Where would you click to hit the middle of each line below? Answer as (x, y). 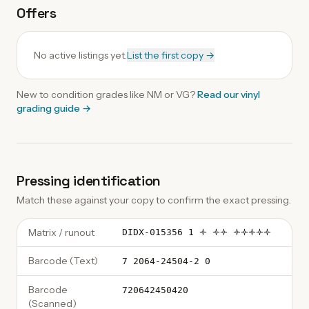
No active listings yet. (80, 55)
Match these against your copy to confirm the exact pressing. (154, 200)
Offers (37, 13)
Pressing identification (89, 181)
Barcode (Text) (63, 261)
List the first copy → (171, 55)
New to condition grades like (82, 94)
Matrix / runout (61, 232)
